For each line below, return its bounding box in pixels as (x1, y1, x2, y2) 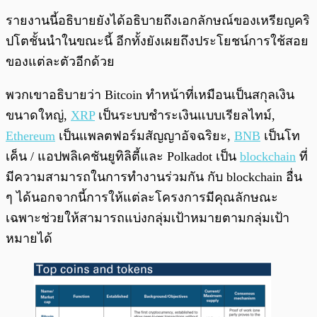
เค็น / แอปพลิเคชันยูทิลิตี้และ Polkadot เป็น (6, 149, 240, 163)
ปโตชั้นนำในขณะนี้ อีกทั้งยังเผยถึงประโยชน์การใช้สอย (6, 33, 309, 48)
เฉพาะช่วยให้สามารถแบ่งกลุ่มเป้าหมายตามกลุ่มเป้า (6, 210, 289, 225)
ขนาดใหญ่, (6, 108, 71, 122)
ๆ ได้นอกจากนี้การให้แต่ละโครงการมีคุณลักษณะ (6, 190, 278, 204)
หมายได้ (6, 231, 52, 246)
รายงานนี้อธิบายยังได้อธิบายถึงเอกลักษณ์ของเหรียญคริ (6, 13, 310, 28)
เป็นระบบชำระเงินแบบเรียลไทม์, (95, 108, 275, 122)
